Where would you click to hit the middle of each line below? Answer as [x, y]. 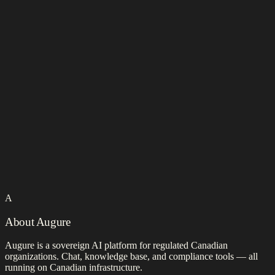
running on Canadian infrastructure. [74, 268]
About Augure [38, 222]
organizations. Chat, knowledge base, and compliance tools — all [131, 257]
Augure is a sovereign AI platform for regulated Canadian [116, 246]
